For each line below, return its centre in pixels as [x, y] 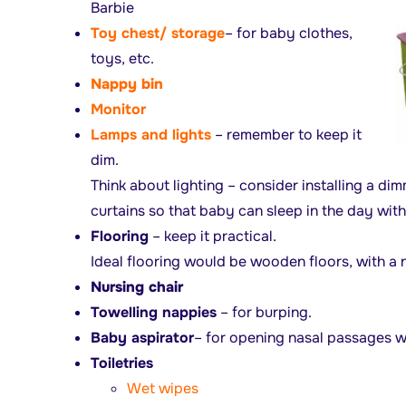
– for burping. [264, 312]
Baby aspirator [142, 337]
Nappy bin [126, 83]
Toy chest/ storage [157, 33]
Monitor [118, 109]
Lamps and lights [150, 134]
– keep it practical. [212, 236]
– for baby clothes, [288, 33]
